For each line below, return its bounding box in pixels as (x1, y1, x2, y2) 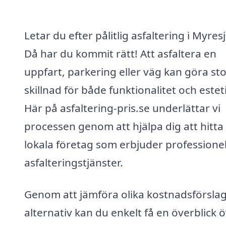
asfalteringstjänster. (24, 155, 123, 169)
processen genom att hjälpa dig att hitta (24, 119, 223, 133)
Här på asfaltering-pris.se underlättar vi (24, 100, 220, 115)
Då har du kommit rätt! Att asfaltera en (24, 46, 216, 61)
